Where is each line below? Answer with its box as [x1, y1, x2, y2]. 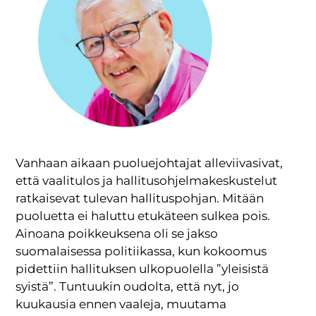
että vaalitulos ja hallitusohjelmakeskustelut [16, 174, 278, 188]
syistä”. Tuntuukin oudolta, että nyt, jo [16, 279, 240, 294]
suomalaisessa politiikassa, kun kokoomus [16, 244, 267, 259]
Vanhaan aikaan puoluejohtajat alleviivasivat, [16, 156, 284, 171]
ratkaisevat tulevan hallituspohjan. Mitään [16, 191, 265, 206]
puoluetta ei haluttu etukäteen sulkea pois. [16, 209, 271, 224]
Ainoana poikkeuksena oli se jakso [16, 226, 219, 241]
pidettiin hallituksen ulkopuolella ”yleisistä [16, 262, 269, 276]
